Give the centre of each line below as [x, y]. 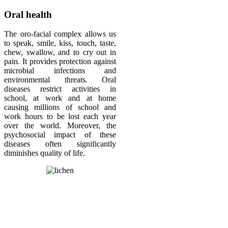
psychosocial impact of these [60, 135]
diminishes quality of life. [45, 153]
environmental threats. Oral [60, 80]
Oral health [28, 14]
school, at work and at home [60, 98]
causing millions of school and [60, 107]
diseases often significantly [60, 144]
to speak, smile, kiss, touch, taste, [60, 43]
